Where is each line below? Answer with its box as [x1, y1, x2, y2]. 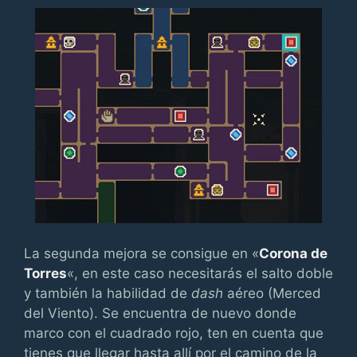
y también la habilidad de [24, 284, 191, 301]
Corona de [259, 245, 328, 261]
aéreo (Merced [223, 284, 321, 301]
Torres [24, 265, 67, 281]
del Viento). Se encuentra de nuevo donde [24, 304, 296, 321]
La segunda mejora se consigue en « [24, 245, 259, 261]
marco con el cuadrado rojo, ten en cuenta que [24, 324, 324, 341]
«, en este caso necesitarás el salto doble [67, 265, 333, 281]
